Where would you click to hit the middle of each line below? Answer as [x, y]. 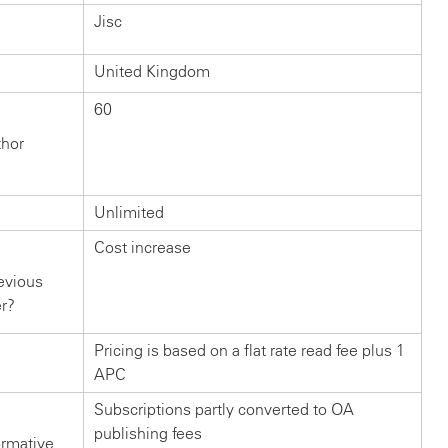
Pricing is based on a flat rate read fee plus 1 [249, 351]
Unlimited [129, 213]
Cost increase [142, 248]
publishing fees [148, 434]
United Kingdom [152, 72]
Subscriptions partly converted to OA [224, 410]
